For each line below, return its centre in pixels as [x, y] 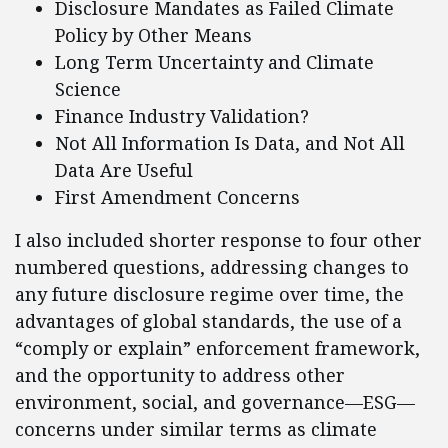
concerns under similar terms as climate [196, 429]
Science [88, 89]
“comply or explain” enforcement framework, [217, 348]
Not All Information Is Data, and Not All [230, 143]
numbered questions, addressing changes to [212, 267]
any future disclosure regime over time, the [209, 294]
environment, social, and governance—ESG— [215, 402]
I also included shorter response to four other [218, 240]
